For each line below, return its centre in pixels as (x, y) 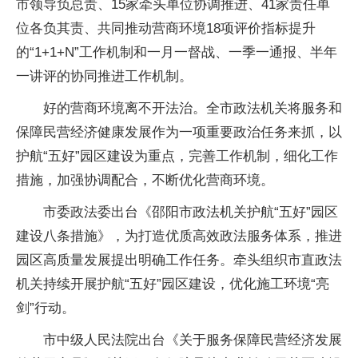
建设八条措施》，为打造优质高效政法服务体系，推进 (179, 236)
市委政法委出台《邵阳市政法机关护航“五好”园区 (191, 212)
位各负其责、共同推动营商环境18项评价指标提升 (166, 28)
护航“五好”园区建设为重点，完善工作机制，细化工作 (177, 156)
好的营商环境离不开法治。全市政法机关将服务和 (193, 108)
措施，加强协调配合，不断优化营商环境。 (145, 180)
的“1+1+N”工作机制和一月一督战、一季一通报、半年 (177, 52)
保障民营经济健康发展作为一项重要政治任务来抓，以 (179, 132)
